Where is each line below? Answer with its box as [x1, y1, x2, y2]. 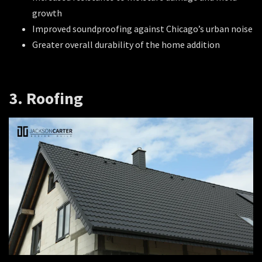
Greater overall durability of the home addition [32, 39, 220, 51]
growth [32, 7, 62, 19]
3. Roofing [9, 87, 83, 109]
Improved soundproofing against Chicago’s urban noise [32, 23, 253, 35]
